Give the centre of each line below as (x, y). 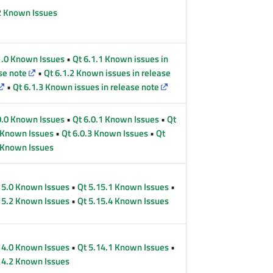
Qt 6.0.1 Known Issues (116, 119)
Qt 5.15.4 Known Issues (123, 201)
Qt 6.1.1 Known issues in (121, 59)
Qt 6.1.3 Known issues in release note (86, 87)
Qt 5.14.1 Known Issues (123, 247)
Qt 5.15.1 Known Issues (123, 187)
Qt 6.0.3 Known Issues (105, 133)
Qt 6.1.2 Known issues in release (108, 73)
